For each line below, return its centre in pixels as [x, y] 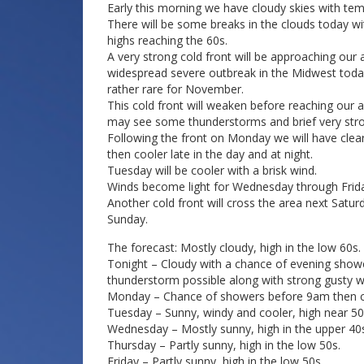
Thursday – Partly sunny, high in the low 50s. [224, 344]
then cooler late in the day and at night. [210, 154]
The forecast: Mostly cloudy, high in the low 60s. [234, 247]
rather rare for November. [175, 89]
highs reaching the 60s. [167, 40]
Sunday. [128, 219]
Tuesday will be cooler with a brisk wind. [212, 170]
